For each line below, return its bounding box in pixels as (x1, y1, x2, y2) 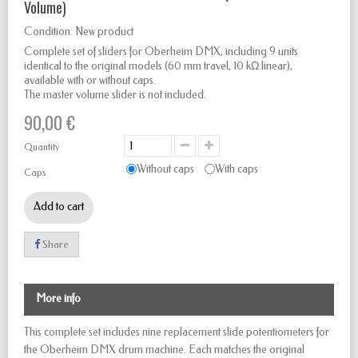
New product (75, 25, 133, 39)
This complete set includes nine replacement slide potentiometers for (24, 325, 329, 340)
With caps (215, 162, 258, 177)
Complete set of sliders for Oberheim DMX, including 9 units (24, 45, 298, 59)
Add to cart (34, 200, 84, 214)
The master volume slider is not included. (24, 88, 206, 102)
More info (36, 292, 81, 306)
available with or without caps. (24, 74, 156, 88)
